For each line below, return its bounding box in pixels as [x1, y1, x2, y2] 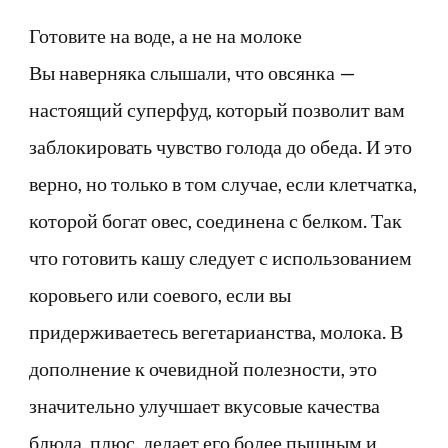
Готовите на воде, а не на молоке [29, 22, 302, 47]
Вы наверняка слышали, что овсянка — [29, 59, 356, 84]
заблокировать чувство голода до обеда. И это [29, 133, 412, 158]
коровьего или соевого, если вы [29, 281, 291, 306]
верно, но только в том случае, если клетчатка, [29, 170, 417, 195]
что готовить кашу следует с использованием [29, 244, 412, 269]
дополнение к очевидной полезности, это [29, 355, 377, 380]
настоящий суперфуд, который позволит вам [29, 96, 405, 121]
